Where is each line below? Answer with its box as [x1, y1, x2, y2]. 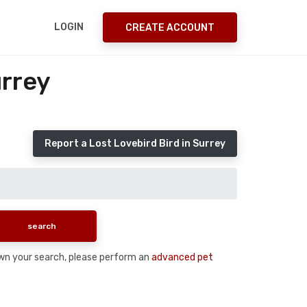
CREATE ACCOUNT [125, 21, 214, 34]
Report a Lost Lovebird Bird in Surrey [45, 138, 225, 149]
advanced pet [151, 251, 213, 263]
